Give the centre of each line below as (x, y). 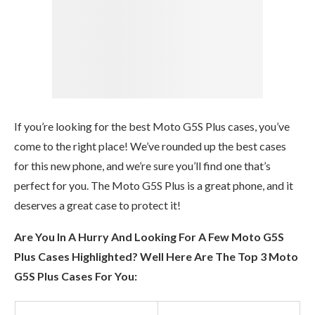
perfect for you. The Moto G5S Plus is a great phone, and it (154, 185)
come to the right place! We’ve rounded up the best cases (150, 146)
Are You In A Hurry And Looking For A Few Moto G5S (149, 236)
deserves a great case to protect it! (97, 205)
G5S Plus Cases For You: (76, 276)
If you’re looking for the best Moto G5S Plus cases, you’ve (152, 126)
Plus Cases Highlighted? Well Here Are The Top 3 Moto (156, 256)
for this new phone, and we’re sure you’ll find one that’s (142, 165)
